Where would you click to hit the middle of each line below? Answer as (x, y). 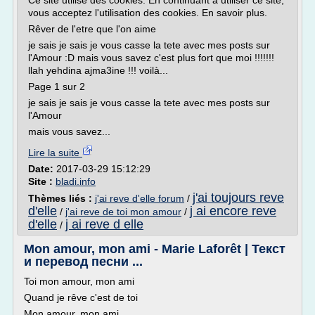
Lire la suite (55, 153)
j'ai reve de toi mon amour (123, 212)
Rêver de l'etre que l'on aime (92, 29)
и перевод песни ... (83, 262)
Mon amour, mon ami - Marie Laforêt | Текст (155, 249)
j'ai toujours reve (238, 198)
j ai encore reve (233, 211)
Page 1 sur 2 (57, 86)
